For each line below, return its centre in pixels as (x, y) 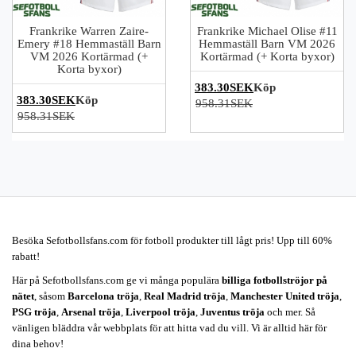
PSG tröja (34, 312)
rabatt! (26, 256)
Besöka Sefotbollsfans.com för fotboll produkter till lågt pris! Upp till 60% (172, 240)
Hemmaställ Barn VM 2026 (267, 44)
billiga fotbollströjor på (275, 280)
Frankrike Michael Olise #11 (267, 31)
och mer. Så (290, 312)
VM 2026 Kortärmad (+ (89, 56)
